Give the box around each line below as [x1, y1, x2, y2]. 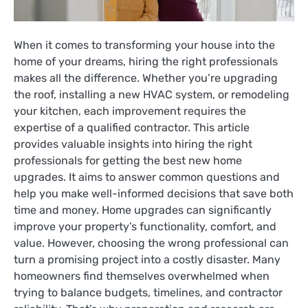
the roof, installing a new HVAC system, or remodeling [14, 88, 289, 102]
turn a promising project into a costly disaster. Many [14, 253, 280, 267]
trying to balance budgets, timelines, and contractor [14, 286, 283, 300]
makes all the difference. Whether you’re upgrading [14, 71, 278, 85]
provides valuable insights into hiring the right [14, 137, 252, 151]
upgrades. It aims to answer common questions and [14, 170, 280, 184]
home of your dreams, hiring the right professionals [14, 55, 278, 69]
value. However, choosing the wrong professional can [14, 236, 289, 250]
